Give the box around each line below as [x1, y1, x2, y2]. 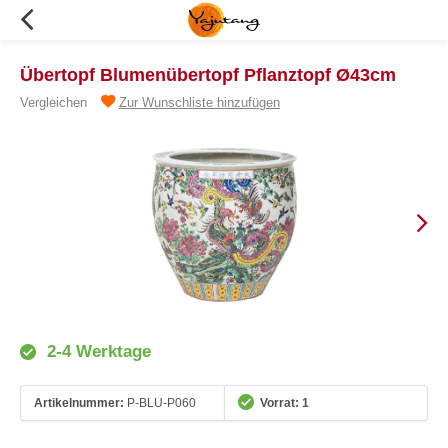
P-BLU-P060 [124, 395, 196, 410]
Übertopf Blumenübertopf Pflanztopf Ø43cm [20, 65, 396, 85]
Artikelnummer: [34, 395, 124, 410]
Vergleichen [20, 95, 87, 110]
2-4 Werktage [42, 342, 151, 361]
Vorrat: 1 [260, 395, 309, 410]
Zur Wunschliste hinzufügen [119, 95, 280, 110]
